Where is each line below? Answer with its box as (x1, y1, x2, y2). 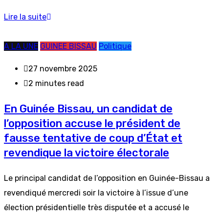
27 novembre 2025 (28, 64, 97, 73)
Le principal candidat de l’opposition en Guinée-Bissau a (4, 174, 210, 183)
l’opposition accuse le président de (4, 117, 180, 130)
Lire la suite (4, 12, 46, 22)
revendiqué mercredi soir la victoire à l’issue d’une (4, 188, 188, 197)
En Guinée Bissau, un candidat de (4, 102, 173, 115)
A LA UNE (4, 42, 38, 51)
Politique (99, 42, 131, 51)
